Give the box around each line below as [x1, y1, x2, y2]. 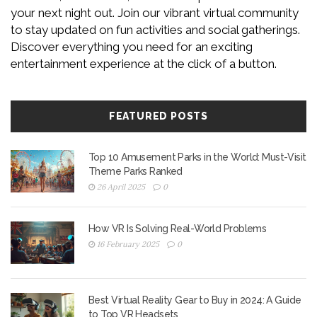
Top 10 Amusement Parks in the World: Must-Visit [88, 151, 306, 163]
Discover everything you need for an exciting [11, 40, 253, 54]
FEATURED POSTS [108, 110, 209, 122]
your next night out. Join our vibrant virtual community [11, 6, 299, 21]
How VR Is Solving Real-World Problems [88, 223, 267, 235]
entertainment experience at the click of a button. [11, 57, 277, 71]
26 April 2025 [95, 182, 147, 192]
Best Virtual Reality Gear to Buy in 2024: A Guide [88, 294, 301, 306]
